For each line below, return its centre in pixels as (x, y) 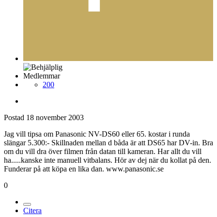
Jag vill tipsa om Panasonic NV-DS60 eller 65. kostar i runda (97, 134)
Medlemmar (42, 76)
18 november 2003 (55, 118)
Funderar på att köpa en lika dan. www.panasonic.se (84, 169)
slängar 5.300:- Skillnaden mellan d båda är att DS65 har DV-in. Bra (108, 143)
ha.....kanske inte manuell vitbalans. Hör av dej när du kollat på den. (108, 160)
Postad (15, 118)
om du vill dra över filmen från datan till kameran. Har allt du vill (103, 152)
